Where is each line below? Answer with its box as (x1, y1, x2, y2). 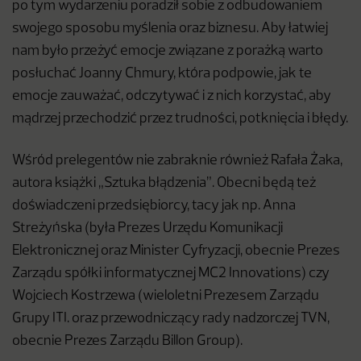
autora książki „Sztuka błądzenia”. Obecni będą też (12, 176, 316, 190)
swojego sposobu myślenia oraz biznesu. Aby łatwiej (12, 22, 328, 35)
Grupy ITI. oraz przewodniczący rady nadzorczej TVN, (12, 312, 330, 326)
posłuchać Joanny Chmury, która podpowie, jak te (12, 67, 312, 81)
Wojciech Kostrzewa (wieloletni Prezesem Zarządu (12, 289, 319, 303)
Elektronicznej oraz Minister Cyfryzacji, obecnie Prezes (12, 244, 340, 258)
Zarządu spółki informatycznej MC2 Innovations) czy (12, 267, 330, 280)
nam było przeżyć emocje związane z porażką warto (12, 44, 323, 58)
